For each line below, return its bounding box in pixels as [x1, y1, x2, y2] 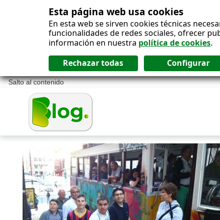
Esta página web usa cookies [49, 5, 184, 18]
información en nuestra [49, 37, 138, 48]
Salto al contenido [8, 79, 64, 86]
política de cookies [138, 37, 211, 48]
